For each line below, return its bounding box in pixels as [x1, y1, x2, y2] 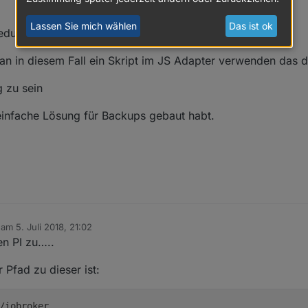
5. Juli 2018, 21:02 [16, 221, 93, 232]
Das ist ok [229, 20, 274, 32]
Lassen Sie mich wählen [30, 20, 137, 32]
